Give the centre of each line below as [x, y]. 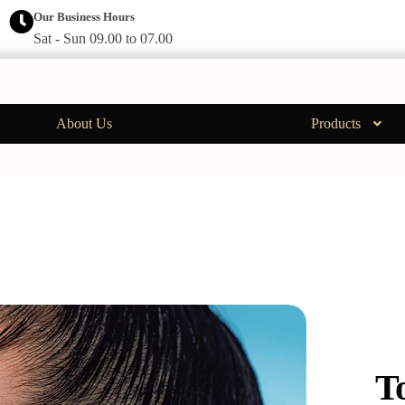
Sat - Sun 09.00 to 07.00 [103, 39]
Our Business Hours [84, 16]
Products [335, 124]
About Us [84, 124]
